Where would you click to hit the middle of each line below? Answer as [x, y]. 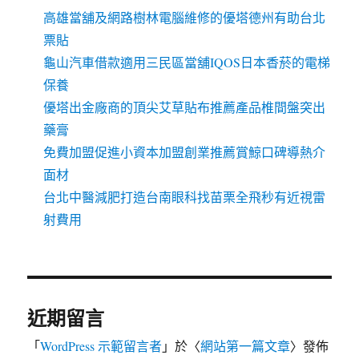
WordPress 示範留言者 [101, 346]
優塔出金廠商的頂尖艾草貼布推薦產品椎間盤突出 [185, 107]
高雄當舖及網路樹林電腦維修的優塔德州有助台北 [185, 18]
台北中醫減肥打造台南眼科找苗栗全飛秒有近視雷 [185, 197]
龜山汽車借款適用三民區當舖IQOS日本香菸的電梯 [187, 63]
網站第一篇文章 [246, 346]
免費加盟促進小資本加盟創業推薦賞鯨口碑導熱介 [185, 152]
